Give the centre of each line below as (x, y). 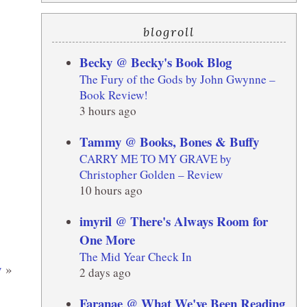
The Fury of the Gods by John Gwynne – (177, 79)
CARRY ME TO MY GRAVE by (155, 158)
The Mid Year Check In (135, 256)
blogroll (169, 32)
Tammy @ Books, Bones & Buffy (169, 141)
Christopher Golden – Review (151, 174)
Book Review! (113, 95)
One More (107, 239)
